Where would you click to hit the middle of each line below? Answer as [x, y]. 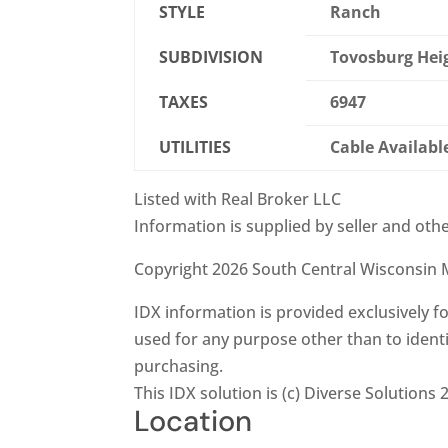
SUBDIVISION [211, 57]
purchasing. [179, 366]
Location [193, 421]
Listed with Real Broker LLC [238, 199]
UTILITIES [195, 147]
